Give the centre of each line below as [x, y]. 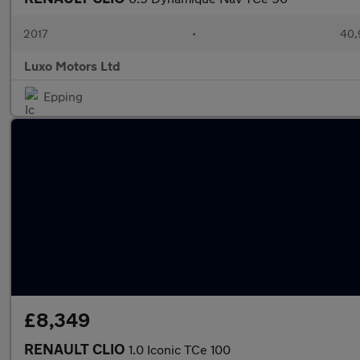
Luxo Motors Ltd [72, 65]
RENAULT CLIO [76, 349]
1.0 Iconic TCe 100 [180, 349]
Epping [63, 96]
